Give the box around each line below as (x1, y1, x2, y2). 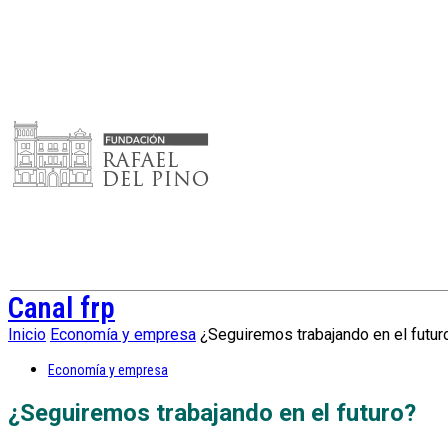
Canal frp (8, 291, 115, 325)
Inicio (8, 325, 46, 344)
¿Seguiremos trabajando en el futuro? (8, 398, 416, 427)
